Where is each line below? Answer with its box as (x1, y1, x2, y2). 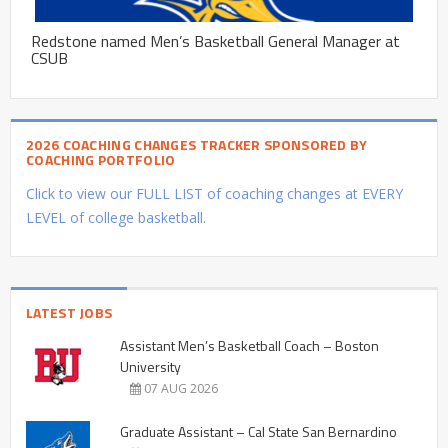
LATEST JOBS (26, 301, 113, 323)
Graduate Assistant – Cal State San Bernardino (120, 420, 397, 442)
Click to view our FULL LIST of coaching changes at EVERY (26, 183, 403, 203)
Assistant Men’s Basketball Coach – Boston (120, 334, 379, 356)
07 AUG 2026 (141, 379, 218, 397)
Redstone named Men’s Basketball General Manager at (31, 28, 400, 53)
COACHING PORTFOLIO (26, 148, 176, 170)
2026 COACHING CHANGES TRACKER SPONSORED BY (26, 133, 368, 155)
